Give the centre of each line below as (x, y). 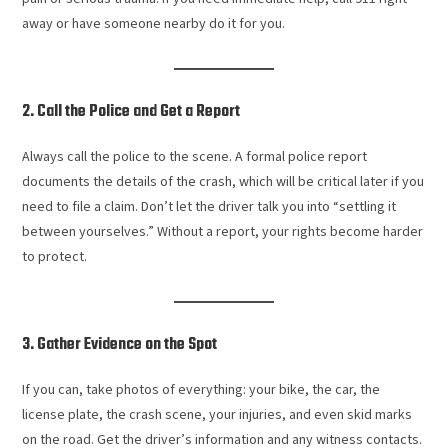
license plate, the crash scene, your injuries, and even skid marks (217, 414)
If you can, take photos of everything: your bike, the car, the (201, 389)
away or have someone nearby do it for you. (154, 23)
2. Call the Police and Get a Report (131, 111)
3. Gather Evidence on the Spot (120, 344)
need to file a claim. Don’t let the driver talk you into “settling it (209, 206)
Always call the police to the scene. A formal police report (195, 156)
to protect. (55, 256)
